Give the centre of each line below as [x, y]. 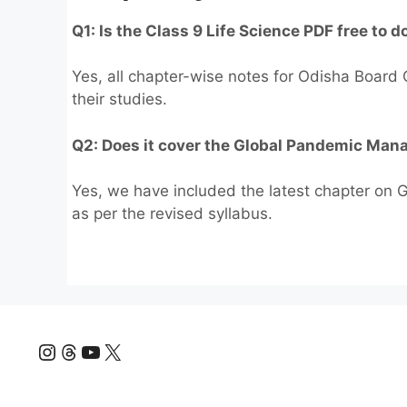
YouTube [123, 350]
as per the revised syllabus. [172, 213]
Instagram [88, 350]
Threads [100, 350]
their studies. [119, 99]
